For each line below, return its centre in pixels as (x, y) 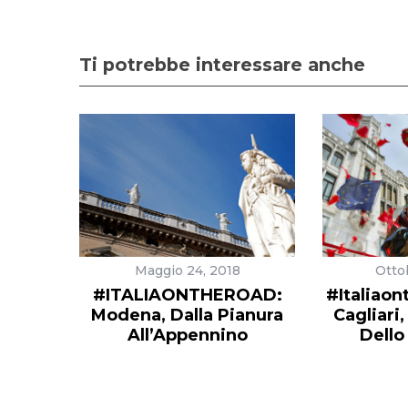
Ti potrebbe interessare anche (222, 65)
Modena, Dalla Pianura (187, 316)
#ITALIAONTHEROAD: (187, 296)
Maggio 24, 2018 (187, 271)
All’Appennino (187, 336)
